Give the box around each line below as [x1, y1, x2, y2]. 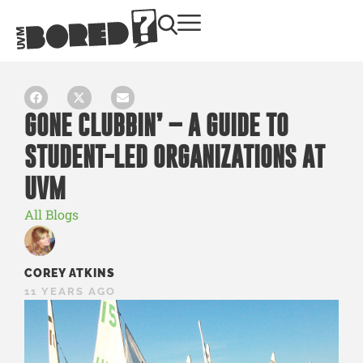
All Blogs [24, 205, 79, 223]
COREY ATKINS [24, 266, 115, 280]
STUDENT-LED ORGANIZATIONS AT [24, 140, 325, 172]
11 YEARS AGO [24, 284, 116, 297]
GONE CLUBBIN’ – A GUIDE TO [24, 109, 288, 140]
